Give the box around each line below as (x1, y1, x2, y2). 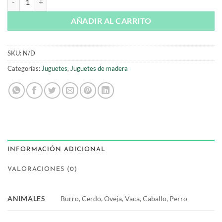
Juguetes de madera (70, 64, 128, 73)
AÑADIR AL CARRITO (70, 16, 152, 26)
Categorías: (7, 64, 42, 73)
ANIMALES (7, 194, 46, 203)
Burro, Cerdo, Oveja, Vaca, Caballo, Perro (60, 194, 188, 203)
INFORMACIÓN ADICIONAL (7, 146, 106, 153)
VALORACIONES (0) (7, 166, 77, 173)
